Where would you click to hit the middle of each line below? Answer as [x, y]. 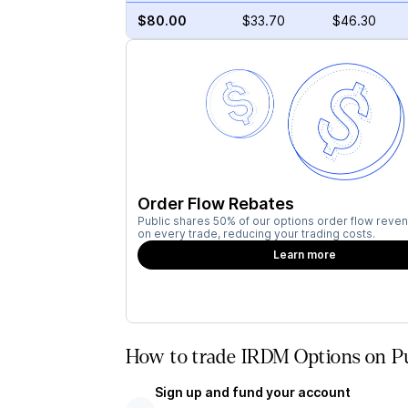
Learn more [305, 255]
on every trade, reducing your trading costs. [256, 234]
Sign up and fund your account [252, 392]
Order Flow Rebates [215, 204]
